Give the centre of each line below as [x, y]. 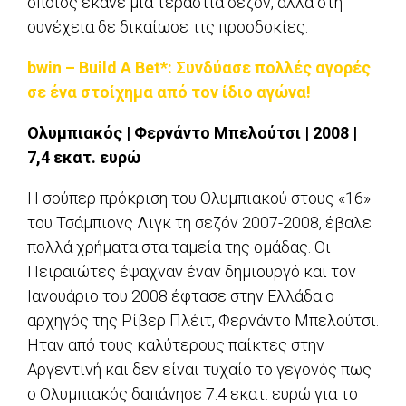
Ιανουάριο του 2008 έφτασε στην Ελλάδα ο [181, 296]
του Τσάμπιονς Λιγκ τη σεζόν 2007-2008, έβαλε [199, 223]
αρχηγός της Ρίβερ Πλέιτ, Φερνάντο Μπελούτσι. [203, 321]
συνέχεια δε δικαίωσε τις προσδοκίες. [168, 27]
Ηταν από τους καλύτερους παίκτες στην [176, 345]
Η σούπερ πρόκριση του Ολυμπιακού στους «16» [199, 198]
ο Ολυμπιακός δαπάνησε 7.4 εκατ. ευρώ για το [193, 394]
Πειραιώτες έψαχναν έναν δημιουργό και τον [192, 272]
